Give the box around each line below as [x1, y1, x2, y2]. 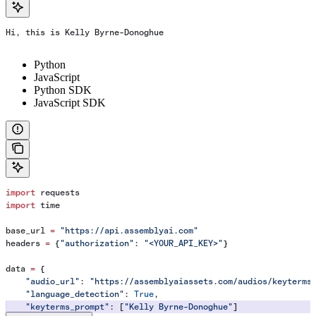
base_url [6, 226, 50, 236]
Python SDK [34, 84, 92, 97]
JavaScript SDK [34, 97, 106, 109]
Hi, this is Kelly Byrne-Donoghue [6, 28, 164, 38]
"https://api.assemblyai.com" [55, 226, 198, 236]
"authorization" [60, 238, 134, 249]
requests [35, 188, 80, 198]
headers [6, 238, 45, 249]
